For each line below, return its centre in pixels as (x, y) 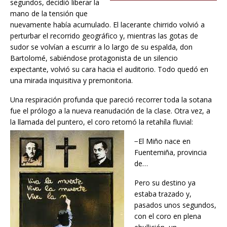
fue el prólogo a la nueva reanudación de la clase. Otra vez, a (110, 110)
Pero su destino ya (165, 182)
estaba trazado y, (163, 194)
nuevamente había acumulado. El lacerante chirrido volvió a (107, 24)
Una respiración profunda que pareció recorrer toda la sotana (111, 99)
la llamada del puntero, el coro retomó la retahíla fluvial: (102, 122)
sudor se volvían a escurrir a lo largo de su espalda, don (101, 47)
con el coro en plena (168, 216)
